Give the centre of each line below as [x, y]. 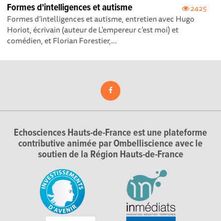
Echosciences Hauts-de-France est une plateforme [110, 133]
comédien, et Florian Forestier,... [62, 41]
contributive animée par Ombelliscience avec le [110, 144]
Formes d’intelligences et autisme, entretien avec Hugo [101, 19]
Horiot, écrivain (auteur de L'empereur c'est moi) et [93, 30]
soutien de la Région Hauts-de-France [110, 155]
